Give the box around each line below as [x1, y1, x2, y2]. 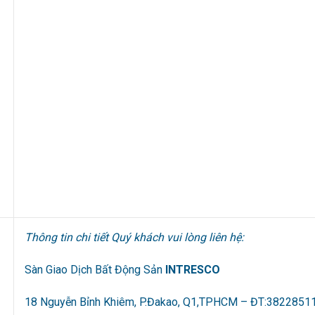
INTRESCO [165, 263, 221, 277]
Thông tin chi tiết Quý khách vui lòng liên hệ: [25, 231, 245, 245]
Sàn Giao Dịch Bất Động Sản [25, 263, 166, 277]
